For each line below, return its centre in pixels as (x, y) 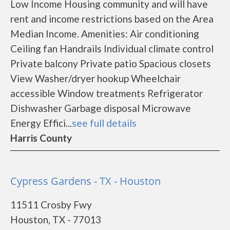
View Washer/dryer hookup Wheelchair (95, 78)
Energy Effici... (41, 123)
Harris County (41, 138)
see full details (104, 123)
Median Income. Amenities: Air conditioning (105, 34)
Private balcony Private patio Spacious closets (111, 63)
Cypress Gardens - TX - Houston (85, 181)
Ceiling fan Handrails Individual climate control (112, 49)
